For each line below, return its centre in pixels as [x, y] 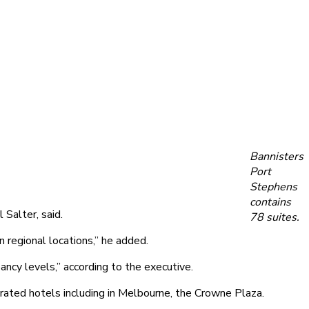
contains [270, 202]
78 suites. [275, 217]
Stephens [273, 187]
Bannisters [277, 156]
